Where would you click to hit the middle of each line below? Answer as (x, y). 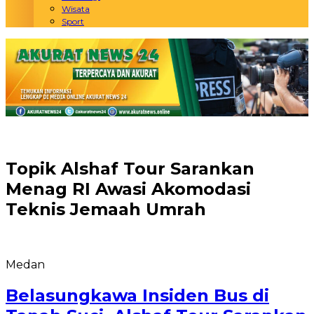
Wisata (76, 9)
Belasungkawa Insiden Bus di (137, 296)
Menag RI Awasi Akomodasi (128, 189)
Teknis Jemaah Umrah (106, 210)
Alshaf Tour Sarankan (158, 169)
